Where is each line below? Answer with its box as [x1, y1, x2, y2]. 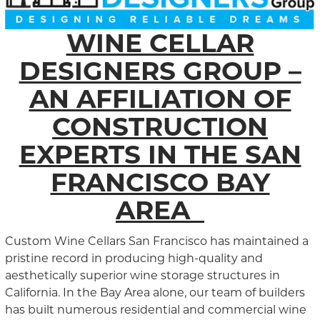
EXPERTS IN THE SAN [19, 138, 301, 170]
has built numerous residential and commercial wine [4, 302, 306, 316]
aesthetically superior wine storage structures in [4, 268, 280, 282]
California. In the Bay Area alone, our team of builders [4, 285, 305, 299]
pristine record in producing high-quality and [4, 251, 263, 265]
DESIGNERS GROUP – [19, 54, 301, 86]
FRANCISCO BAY [50, 166, 270, 198]
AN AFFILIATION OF [29, 82, 291, 114]
